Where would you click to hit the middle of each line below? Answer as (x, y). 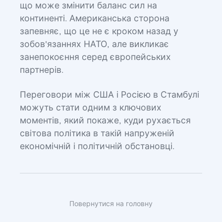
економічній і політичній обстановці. (97, 147)
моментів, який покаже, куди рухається (105, 121)
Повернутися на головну (111, 204)
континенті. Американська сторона (95, 19)
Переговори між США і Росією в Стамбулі (110, 95)
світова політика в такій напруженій (97, 134)
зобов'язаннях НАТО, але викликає (94, 45)
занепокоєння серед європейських (95, 57)
